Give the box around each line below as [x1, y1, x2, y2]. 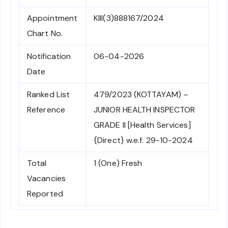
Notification [27, 51, 71, 62]
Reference [27, 104, 65, 116]
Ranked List [27, 89, 70, 100]
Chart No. [27, 28, 63, 39]
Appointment [27, 13, 78, 24]
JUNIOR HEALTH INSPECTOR [94, 104, 195, 116]
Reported [27, 188, 63, 199]
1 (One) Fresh [94, 158, 142, 169]
